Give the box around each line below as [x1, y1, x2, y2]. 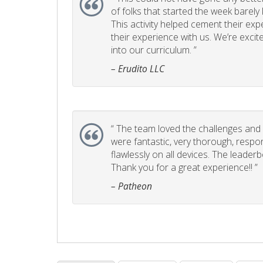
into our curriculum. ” [111, 43, 197, 57]
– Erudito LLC [111, 62, 164, 76]
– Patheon [111, 180, 152, 193]
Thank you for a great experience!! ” [111, 161, 258, 174]
